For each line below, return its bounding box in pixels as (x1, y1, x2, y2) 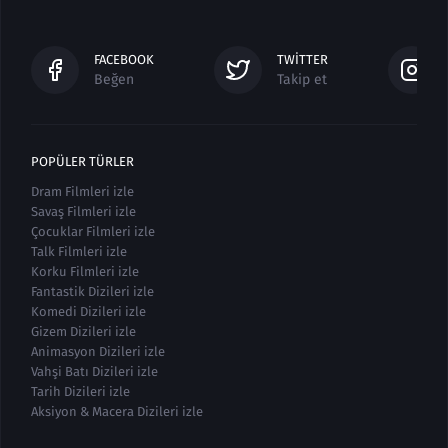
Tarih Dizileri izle (31, 384, 130, 399)
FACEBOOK (94, 51, 154, 67)
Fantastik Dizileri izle (31, 284, 154, 299)
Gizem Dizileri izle (31, 324, 136, 339)
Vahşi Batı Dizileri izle (31, 364, 158, 379)
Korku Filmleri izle (31, 264, 139, 279)
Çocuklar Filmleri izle (31, 224, 155, 239)
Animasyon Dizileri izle (31, 344, 165, 359)
